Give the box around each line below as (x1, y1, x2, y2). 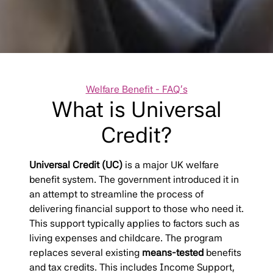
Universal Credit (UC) (29, 158, 125, 171)
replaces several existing (29, 246, 142, 258)
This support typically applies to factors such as (29, 217, 239, 229)
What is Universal (51, 96, 222, 122)
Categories (136, 82, 184, 94)
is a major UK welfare (125, 158, 219, 171)
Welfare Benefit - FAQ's (85, 83, 188, 95)
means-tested (142, 246, 204, 258)
